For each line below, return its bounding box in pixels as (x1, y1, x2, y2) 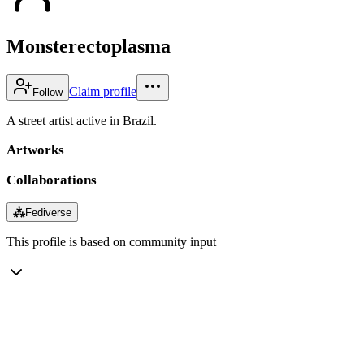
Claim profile (69, 84, 136, 98)
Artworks (6, 141, 64, 158)
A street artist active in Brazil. (6, 113, 157, 128)
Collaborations (6, 171, 97, 188)
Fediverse (25, 206, 71, 219)
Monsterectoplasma (6, 35, 171, 57)
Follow (32, 85, 63, 98)
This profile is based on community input (6, 234, 216, 249)
